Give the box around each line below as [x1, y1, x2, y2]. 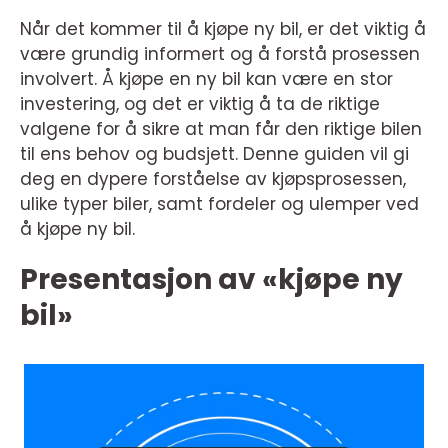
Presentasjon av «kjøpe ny [20, 260, 403, 299]
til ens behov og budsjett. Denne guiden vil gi [20, 142, 409, 166]
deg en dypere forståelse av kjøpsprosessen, [20, 167, 406, 191]
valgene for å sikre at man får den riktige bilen [20, 117, 422, 141]
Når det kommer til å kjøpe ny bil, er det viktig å [20, 17, 426, 41]
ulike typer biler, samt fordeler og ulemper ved [20, 192, 419, 216]
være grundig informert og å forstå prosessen [20, 42, 420, 66]
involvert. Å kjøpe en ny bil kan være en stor [20, 67, 393, 91]
